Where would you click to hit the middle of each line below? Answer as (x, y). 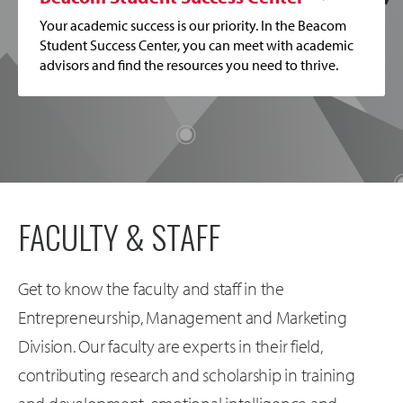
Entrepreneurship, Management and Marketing (183, 318)
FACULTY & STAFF (119, 237)
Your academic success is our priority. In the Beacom (193, 26)
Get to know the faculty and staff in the (151, 289)
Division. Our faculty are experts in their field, (170, 346)
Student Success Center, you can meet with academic (197, 45)
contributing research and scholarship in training (187, 375)
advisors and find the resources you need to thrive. (189, 65)
